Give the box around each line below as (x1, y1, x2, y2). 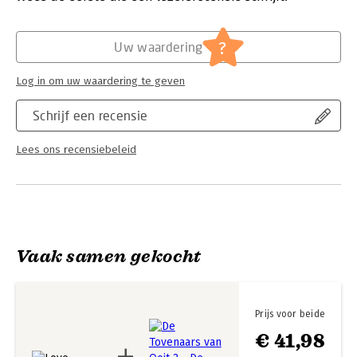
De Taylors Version (127, 35, 223, 49)
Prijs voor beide (255, 308, 325, 320)
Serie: (16, 35, 45, 49)
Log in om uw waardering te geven (16, 75, 185, 88)
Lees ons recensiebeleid (16, 143, 136, 156)
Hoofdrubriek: (16, 19, 87, 33)
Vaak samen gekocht (16, 245, 202, 267)
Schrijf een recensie (33, 108, 148, 123)
